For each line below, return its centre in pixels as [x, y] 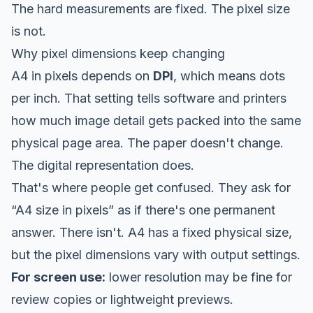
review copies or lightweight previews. [122, 299]
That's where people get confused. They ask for [151, 187]
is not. [29, 31]
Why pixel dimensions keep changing [118, 53]
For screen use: [58, 277]
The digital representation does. [103, 165]
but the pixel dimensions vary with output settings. [156, 254]
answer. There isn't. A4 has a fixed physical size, [152, 232]
